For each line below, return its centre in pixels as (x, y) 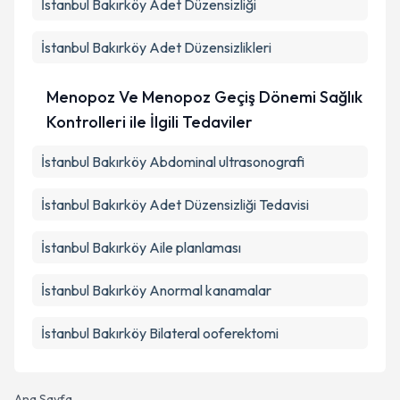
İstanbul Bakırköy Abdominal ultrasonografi (173, 162)
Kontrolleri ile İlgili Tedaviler (149, 122)
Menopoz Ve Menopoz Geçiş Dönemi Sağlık (204, 97)
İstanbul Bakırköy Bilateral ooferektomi (160, 333)
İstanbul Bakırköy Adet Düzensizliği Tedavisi (175, 204)
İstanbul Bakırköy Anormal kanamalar (156, 290)
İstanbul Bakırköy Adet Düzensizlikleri (156, 47)
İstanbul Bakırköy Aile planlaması (141, 247)
